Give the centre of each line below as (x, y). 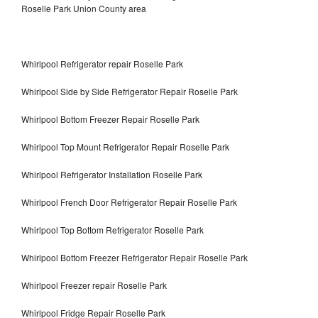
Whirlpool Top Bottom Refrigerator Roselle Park (113, 230)
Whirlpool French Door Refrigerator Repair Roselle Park (130, 202)
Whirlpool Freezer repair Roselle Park (95, 285)
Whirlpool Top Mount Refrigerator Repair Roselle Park (125, 147)
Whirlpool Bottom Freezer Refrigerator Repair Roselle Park (135, 258)
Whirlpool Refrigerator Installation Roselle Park (112, 175)
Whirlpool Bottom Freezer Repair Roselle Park (110, 119)
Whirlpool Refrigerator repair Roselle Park (102, 64)
